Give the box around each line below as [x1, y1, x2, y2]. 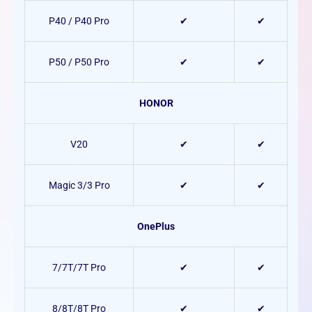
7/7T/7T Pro [52, 262, 106, 274]
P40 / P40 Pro [49, 15, 109, 27]
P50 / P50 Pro [49, 56, 109, 68]
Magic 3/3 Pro [48, 180, 110, 192]
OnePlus [137, 221, 175, 233]
